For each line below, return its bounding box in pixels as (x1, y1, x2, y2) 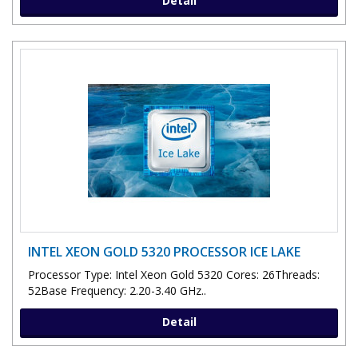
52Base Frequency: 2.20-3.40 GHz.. (28, 282, 206, 298)
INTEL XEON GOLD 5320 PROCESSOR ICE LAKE (28, 242, 300, 261)
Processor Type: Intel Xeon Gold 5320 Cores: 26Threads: (28, 266, 320, 282)
